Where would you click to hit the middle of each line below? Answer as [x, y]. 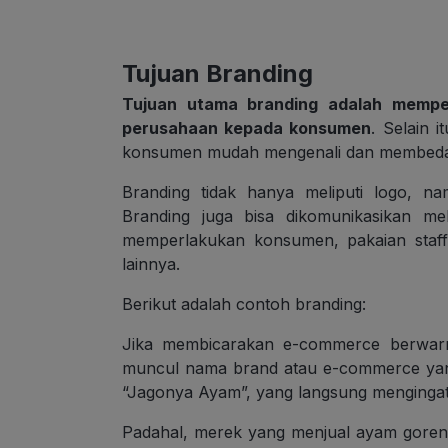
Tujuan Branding [217, 73]
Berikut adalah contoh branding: [244, 303]
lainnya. [151, 263]
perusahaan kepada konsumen [247, 127]
